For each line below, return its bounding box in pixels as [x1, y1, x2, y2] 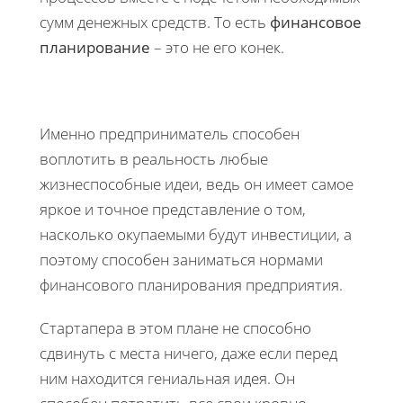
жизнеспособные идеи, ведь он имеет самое [40, 173, 354, 194]
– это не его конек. [150, 36, 284, 58]
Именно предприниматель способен [40, 122, 300, 144]
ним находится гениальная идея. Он [40, 367, 295, 389]
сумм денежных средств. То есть [40, 11, 270, 32]
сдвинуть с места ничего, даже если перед [40, 342, 337, 363]
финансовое [270, 11, 362, 32]
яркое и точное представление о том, [40, 198, 306, 219]
